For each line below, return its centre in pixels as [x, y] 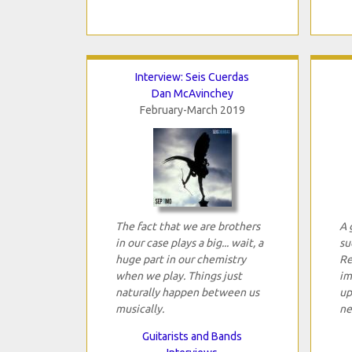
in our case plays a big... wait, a [189, 242]
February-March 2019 [192, 110]
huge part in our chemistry [180, 259]
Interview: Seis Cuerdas [192, 77]
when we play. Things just [178, 275]
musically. [139, 308]
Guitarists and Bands [192, 336]
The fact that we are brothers [187, 226]
